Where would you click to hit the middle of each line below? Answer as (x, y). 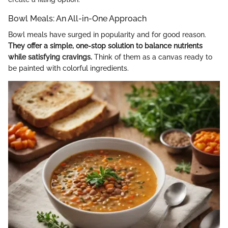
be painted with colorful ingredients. (68, 68)
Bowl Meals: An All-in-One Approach (77, 18)
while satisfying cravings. (50, 57)
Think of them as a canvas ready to (152, 57)
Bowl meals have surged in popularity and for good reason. (107, 34)
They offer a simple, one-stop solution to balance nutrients (105, 46)
